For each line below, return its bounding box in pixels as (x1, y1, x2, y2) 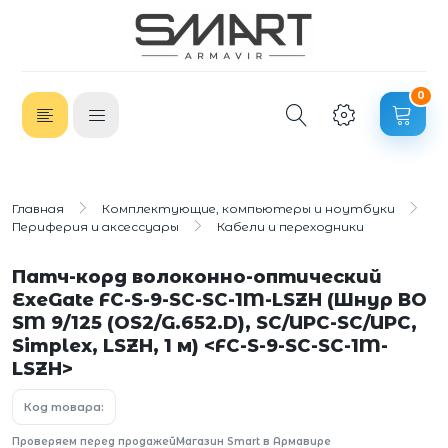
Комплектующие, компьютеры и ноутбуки (102, 201, 395, 216)
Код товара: (24, 400, 104, 414)
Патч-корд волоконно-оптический (12, 266, 382, 288)
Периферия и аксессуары (12, 219, 179, 234)
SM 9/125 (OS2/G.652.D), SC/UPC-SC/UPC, (12, 312, 417, 334)
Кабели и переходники (217, 219, 364, 234)
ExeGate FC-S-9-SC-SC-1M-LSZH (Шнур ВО (12, 289, 427, 311)
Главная (12, 201, 64, 216)
